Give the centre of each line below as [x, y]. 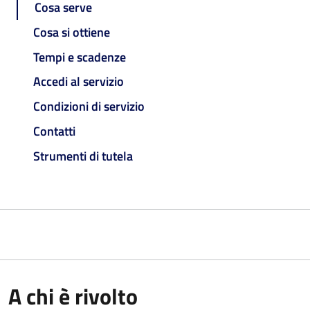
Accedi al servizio [79, 82]
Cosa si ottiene [72, 32]
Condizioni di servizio [89, 107]
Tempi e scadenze [80, 57]
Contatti [54, 131]
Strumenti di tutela [83, 156]
